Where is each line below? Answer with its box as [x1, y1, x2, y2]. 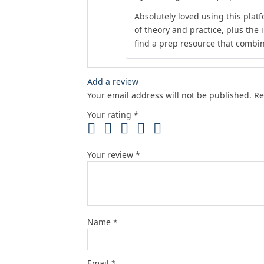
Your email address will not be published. [87, 90, 252, 101]
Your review [87, 149, 136, 161]
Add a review [87, 76, 138, 88]
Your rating [87, 109, 134, 121]
